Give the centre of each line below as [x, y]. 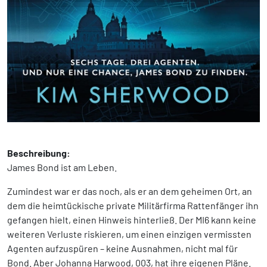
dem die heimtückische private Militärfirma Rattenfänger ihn [133, 206]
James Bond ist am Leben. [62, 167]
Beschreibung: [39, 153]
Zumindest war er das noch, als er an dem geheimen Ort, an [130, 191]
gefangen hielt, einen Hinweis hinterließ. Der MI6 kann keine [132, 220]
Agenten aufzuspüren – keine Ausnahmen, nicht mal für [122, 249]
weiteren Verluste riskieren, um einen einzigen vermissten [129, 234]
